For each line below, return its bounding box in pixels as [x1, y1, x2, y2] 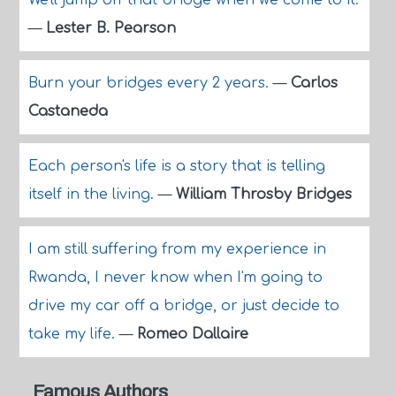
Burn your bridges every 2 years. [27, 75, 273, 91]
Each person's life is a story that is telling [27, 158, 325, 174]
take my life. [27, 326, 119, 342]
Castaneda [27, 103, 108, 119]
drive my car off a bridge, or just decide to [27, 298, 339, 314]
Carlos [290, 75, 338, 91]
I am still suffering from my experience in [27, 241, 326, 257]
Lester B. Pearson [45, 20, 176, 36]
